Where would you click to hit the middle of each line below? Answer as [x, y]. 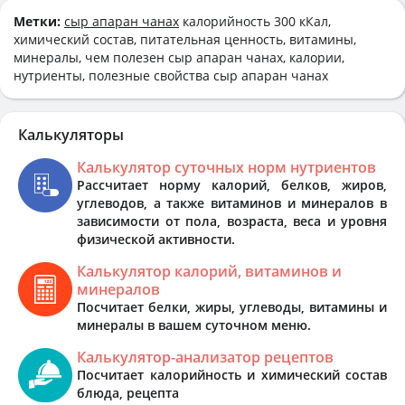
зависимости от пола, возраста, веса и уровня [232, 221]
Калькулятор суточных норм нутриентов [226, 167]
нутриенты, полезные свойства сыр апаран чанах [171, 75]
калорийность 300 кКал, [255, 21]
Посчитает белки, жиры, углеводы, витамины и [232, 306]
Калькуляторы [71, 134]
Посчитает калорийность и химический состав [232, 374]
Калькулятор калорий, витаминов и [209, 271]
